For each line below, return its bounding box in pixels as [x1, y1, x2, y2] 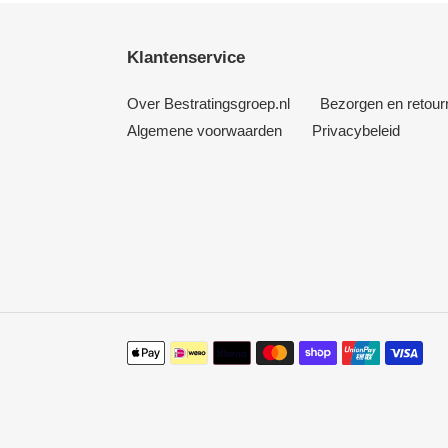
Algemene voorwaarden [127, 121, 282, 139]
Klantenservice [127, 47, 245, 67]
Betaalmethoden [126, 341, 232, 359]
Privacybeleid [312, 121, 400, 139]
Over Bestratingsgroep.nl [127, 94, 290, 112]
